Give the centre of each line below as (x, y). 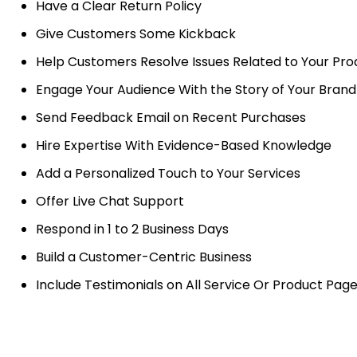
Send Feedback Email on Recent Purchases (171, 118)
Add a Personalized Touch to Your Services (168, 174)
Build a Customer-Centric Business (144, 257)
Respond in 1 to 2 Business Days (132, 229)
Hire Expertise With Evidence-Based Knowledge (184, 146)
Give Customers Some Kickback (136, 34)
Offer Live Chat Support (110, 202)
